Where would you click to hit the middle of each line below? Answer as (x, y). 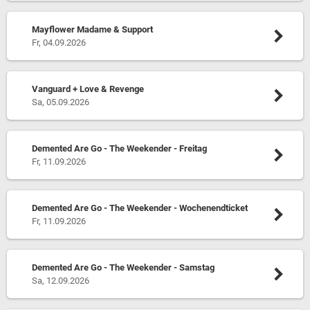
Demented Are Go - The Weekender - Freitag (119, 148)
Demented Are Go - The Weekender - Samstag (123, 267)
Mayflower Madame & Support (92, 29)
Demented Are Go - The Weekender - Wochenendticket (139, 208)
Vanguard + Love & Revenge (88, 89)
